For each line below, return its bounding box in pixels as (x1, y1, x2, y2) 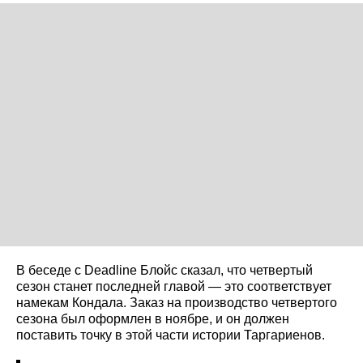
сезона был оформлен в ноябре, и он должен (16, 311, 289, 326)
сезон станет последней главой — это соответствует (16, 279, 331, 293)
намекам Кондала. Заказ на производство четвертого (16, 295, 337, 310)
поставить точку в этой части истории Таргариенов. (16, 327, 325, 342)
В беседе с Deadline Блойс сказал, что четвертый (16, 263, 313, 277)
